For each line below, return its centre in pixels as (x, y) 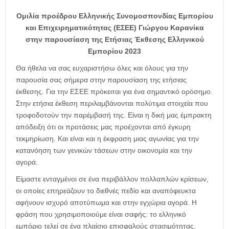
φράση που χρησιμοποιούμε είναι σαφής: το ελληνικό (101, 214)
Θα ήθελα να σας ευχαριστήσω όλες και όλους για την (102, 68)
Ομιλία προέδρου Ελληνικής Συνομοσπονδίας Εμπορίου (114, 16)
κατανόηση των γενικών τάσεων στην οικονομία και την (104, 150)
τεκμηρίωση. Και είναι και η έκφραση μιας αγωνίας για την (107, 138)
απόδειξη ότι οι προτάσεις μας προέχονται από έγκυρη (103, 127)
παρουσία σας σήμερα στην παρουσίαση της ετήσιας (101, 79)
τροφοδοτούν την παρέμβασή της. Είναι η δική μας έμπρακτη (114, 115)
